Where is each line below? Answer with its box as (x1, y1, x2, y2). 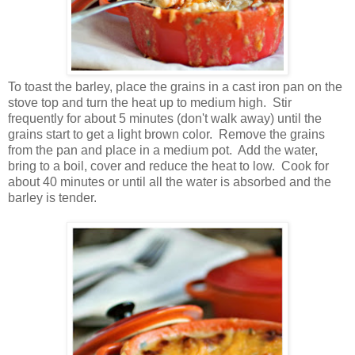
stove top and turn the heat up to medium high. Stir (8, 96, 292, 110)
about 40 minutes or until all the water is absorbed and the (8, 175, 331, 189)
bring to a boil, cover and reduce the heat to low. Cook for (8, 159, 329, 174)
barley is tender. (8, 191, 97, 205)
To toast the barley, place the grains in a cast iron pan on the (8, 80, 342, 94)
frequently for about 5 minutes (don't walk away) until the (8, 112, 322, 126)
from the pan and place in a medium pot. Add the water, (8, 143, 318, 158)
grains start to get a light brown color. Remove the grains (8, 128, 325, 142)
